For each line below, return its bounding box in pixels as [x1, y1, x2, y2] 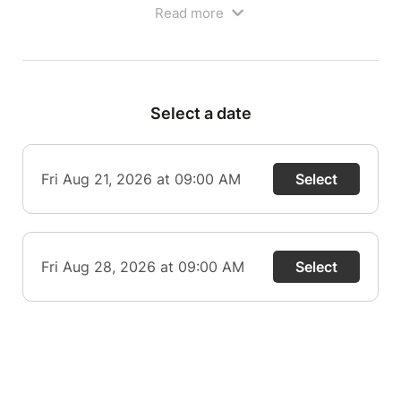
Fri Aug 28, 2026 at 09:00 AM [41, 258, 244, 276]
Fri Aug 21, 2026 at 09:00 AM [41, 170, 241, 188]
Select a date [149, 104, 252, 123]
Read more [155, 4, 227, 21]
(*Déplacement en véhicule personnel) [22, 15, 281, 33]
